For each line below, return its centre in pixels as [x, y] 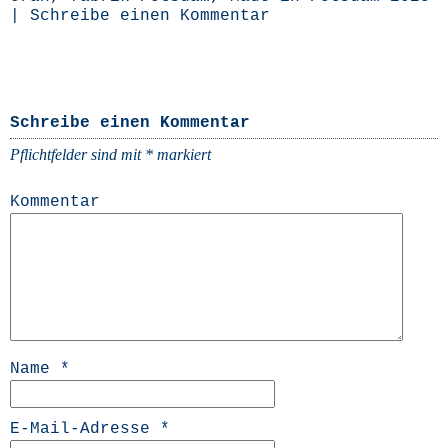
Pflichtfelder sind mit [77, 155]
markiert [182, 155]
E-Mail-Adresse [85, 429]
